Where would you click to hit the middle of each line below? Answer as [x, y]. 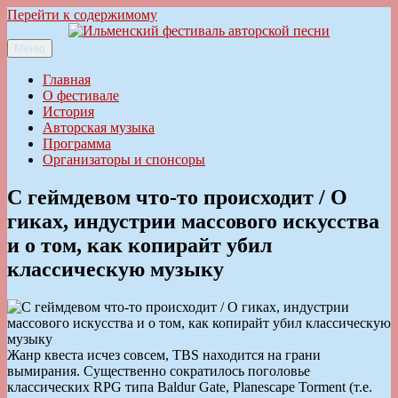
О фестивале [81, 96]
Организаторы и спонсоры [124, 159]
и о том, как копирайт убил [139, 245]
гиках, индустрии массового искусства [193, 221]
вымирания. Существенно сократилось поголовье [159, 370]
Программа [77, 143]
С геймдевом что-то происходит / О [177, 197]
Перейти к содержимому [82, 15]
